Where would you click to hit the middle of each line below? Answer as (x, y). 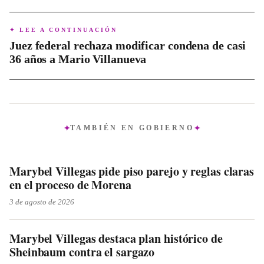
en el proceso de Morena (70, 184)
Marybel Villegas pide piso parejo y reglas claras (132, 171)
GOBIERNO (166, 128)
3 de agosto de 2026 (42, 202)
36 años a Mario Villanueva (78, 59)
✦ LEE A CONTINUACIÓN (63, 29)
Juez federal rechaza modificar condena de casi (128, 45)
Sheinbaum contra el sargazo (82, 252)
